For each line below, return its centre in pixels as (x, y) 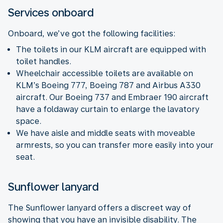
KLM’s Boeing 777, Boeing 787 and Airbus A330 (108, 85)
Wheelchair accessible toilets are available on (105, 73)
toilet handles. (44, 61)
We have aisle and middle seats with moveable (106, 133)
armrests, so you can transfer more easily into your (115, 145)
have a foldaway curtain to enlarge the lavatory (108, 109)
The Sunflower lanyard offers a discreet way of (100, 208)
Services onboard (51, 12)
